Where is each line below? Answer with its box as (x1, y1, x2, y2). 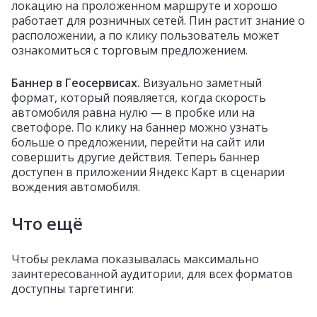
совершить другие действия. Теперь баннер (11, 149, 260, 165)
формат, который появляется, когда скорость (11, 90, 266, 105)
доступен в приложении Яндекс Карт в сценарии (11, 164, 284, 180)
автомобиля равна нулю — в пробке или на (11, 105, 255, 120)
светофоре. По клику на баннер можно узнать (11, 120, 268, 135)
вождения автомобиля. (11, 179, 140, 195)
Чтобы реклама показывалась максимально (11, 251, 259, 267)
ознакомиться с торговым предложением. (11, 42, 248, 58)
